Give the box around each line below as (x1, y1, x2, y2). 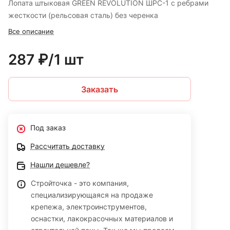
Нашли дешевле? (30, 160, 90, 169)
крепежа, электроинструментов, (31, 202, 147, 212)
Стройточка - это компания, (31, 179, 129, 188)
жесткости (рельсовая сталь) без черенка (8, 11, 158, 20)
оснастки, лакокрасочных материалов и (31, 214, 173, 223)
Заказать (81, 84, 118, 94)
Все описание (8, 27, 54, 36)
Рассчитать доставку (30, 142, 105, 151)
